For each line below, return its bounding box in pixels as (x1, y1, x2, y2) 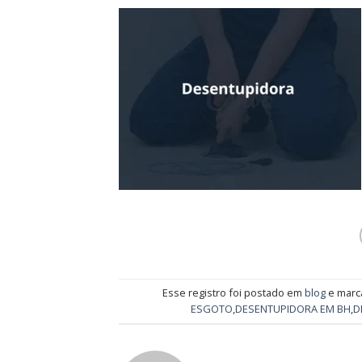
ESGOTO (190, 301, 233, 317)
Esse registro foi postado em (162, 285, 305, 301)
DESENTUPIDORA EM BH (234, 301, 351, 317)
